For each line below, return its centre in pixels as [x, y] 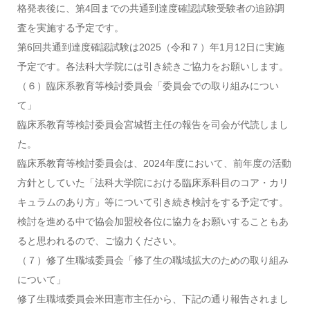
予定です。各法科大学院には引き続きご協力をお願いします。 [153, 66]
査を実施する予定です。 [70, 28]
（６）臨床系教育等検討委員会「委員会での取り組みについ [148, 86]
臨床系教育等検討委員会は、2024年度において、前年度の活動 [154, 163]
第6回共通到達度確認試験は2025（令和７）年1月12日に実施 [151, 47]
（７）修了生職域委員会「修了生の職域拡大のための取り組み [153, 260]
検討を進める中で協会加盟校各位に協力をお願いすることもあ [153, 221]
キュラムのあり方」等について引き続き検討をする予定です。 [153, 202]
